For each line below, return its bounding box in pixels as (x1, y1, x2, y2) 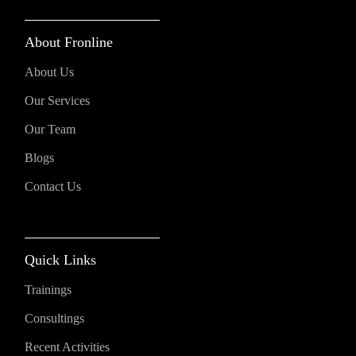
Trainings (25, 283, 72, 297)
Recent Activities (25, 340, 110, 354)
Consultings (25, 311, 85, 326)
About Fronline (25, 34, 114, 51)
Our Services (25, 94, 91, 108)
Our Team (25, 122, 76, 137)
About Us (25, 65, 75, 79)
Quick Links (25, 252, 97, 269)
